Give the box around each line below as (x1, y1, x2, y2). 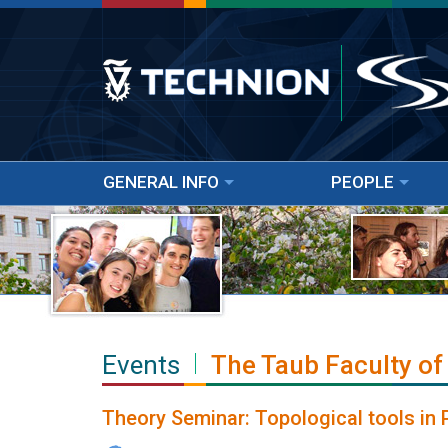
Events (102, 350, 180, 380)
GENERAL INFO (103, 172, 219, 192)
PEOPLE (331, 172, 394, 192)
